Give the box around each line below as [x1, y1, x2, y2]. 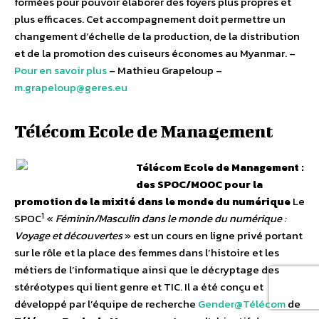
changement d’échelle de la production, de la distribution [14, 28, 300, 45]
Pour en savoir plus [14, 62, 109, 79]
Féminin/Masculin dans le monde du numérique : [56, 210, 286, 227]
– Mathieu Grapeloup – [109, 62, 222, 79]
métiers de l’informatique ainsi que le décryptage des [14, 261, 279, 278]
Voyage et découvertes [14, 227, 122, 244]
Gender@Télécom [198, 296, 286, 313]
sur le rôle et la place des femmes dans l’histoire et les [14, 244, 279, 261]
